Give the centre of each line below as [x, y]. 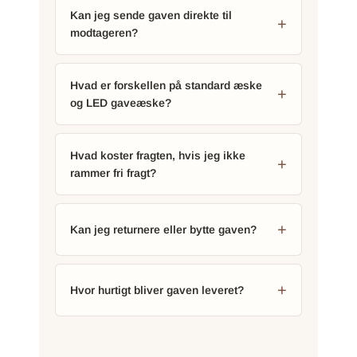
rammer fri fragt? [113, 173]
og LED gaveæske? [121, 102]
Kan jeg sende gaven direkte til [151, 15]
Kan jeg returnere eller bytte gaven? [163, 229]
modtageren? [104, 32]
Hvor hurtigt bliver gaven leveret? [157, 290]
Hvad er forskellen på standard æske [166, 85]
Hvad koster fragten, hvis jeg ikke [158, 155]
